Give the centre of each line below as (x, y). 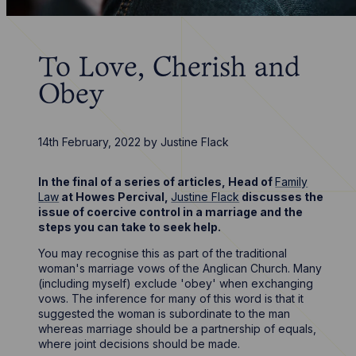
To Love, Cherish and (170, 69)
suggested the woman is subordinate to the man (164, 313)
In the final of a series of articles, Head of (157, 182)
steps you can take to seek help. (130, 227)
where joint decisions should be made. (139, 344)
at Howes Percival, (115, 197)
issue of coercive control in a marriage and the (171, 212)
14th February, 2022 (90, 142)
